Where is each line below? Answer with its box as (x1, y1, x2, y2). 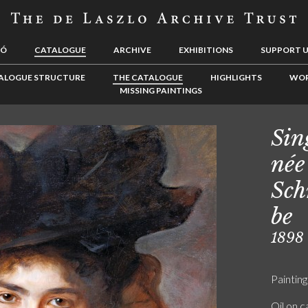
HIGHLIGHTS (210, 72, 262, 82)
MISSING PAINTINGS (120, 85, 202, 96)
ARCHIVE (113, 45, 151, 55)
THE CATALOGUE (112, 72, 183, 82)
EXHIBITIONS (179, 45, 233, 55)
